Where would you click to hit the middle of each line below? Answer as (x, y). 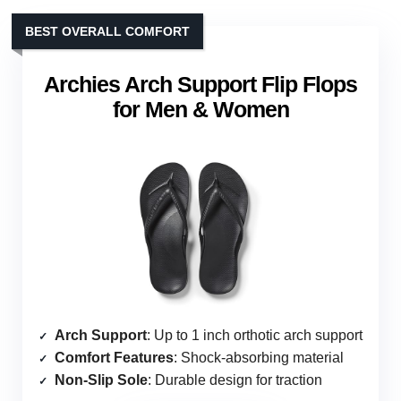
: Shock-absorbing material (259, 358)
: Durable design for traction (235, 380)
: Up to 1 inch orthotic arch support (255, 336)
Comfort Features (114, 358)
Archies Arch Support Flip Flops (200, 85)
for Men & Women (200, 110)
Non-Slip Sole (101, 380)
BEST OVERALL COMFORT (107, 32)
